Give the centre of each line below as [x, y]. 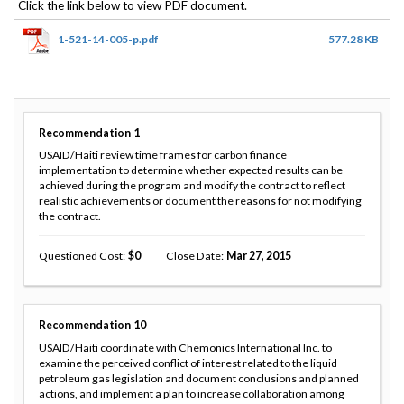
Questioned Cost [81, 256]
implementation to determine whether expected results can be [191, 170]
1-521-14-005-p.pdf [108, 39]
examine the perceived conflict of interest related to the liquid [188, 363]
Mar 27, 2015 [258, 256]
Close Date [193, 256]
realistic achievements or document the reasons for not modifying [200, 201]
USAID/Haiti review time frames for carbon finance [163, 155]
